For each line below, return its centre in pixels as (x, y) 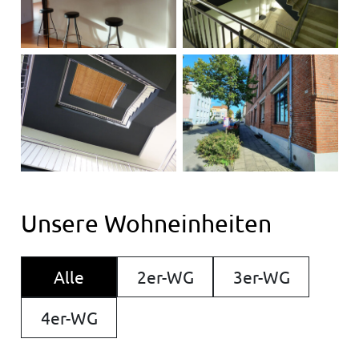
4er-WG (69, 317)
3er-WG (261, 276)
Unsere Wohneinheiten (146, 223)
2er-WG (165, 276)
